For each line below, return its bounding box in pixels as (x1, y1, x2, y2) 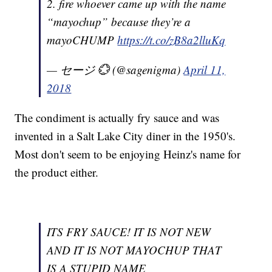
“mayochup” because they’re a (47, 14, 191, 30)
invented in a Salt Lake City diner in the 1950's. (15, 128, 236, 144)
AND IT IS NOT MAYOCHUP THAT (47, 242, 222, 258)
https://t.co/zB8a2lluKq (117, 32, 226, 48)
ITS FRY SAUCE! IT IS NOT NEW (47, 224, 211, 240)
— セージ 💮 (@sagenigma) (47, 62, 184, 78)
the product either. (15, 165, 99, 180)
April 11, (183, 62, 226, 78)
